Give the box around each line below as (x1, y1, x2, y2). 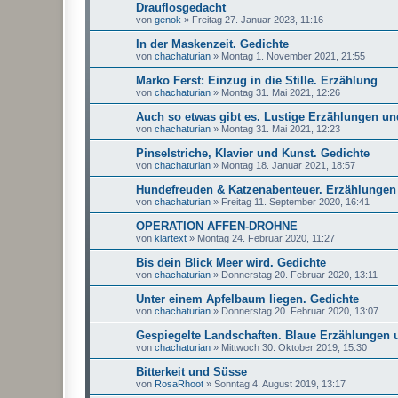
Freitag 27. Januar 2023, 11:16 (192, 13, 323, 25)
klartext (155, 232, 187, 243)
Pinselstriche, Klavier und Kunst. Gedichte (136, 146, 370, 160)
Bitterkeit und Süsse (136, 364, 247, 378)
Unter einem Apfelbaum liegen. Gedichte (136, 291, 359, 306)
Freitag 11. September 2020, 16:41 (221, 195, 370, 207)
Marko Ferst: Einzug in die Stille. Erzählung (136, 73, 378, 87)
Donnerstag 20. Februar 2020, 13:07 (221, 305, 378, 316)
